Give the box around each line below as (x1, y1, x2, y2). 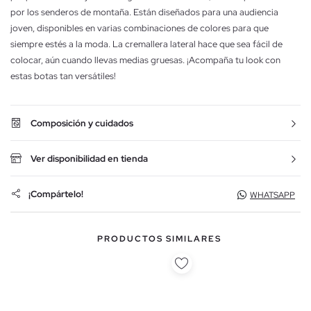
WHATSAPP (250, 189, 295, 201)
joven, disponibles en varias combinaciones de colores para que (10, 22, 269, 34)
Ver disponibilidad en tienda (31, 152, 148, 165)
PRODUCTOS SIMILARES (96, 233, 221, 244)
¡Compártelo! (28, 188, 83, 201)
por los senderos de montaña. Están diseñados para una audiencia (10, 6, 278, 18)
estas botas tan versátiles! (10, 69, 116, 82)
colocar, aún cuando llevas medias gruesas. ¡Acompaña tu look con (10, 53, 280, 66)
